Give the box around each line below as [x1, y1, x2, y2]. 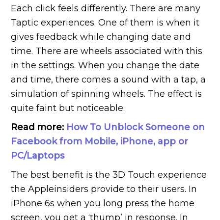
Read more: [11, 121, 67, 133]
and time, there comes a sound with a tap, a [11, 74, 206, 85]
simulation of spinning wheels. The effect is [11, 88, 202, 99]
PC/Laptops [11, 150, 65, 161]
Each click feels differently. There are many [11, 2, 201, 14]
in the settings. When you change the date [11, 59, 200, 71]
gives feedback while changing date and [11, 31, 192, 42]
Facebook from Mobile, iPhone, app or [11, 136, 189, 147]
